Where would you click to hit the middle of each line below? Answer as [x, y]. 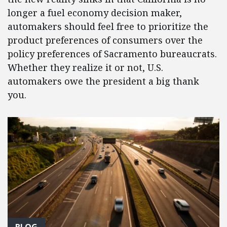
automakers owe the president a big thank [103, 81]
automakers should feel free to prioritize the [108, 27]
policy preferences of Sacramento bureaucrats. [112, 54]
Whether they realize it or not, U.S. [85, 68]
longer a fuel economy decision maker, [95, 13]
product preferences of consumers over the [105, 40]
